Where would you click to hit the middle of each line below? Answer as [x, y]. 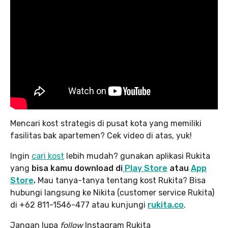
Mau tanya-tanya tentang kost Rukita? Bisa [121, 181]
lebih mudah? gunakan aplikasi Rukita [137, 156]
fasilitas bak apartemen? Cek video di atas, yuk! [101, 136]
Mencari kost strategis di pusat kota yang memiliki [106, 124]
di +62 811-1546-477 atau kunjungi [79, 205]
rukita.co [166, 205]
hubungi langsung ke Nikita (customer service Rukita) [112, 193]
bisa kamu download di [77, 168]
